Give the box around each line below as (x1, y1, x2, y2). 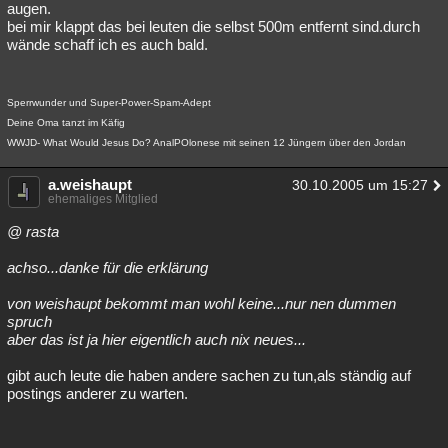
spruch (7, 313, 52, 330)
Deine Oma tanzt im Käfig (7, 117, 125, 128)
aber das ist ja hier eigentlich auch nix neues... (7, 331, 306, 348)
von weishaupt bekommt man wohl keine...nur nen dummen (7, 295, 396, 312)
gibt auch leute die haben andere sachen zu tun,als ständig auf (7, 367, 411, 384)
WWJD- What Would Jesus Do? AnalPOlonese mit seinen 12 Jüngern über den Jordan (7, 137, 406, 148)
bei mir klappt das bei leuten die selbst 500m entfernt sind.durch (7, 18, 420, 35)
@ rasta (7, 223, 59, 240)
